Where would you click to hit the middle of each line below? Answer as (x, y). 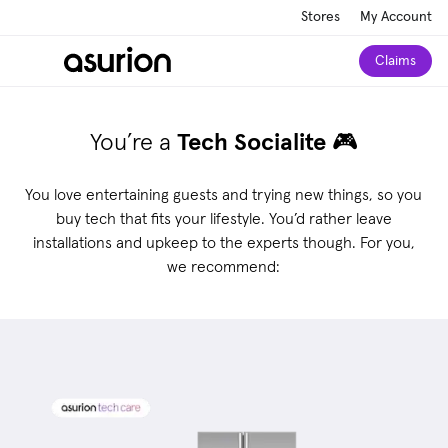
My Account (396, 16)
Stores (320, 16)
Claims (395, 61)
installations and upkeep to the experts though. (196, 243)
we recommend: (224, 267)
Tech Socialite (251, 143)
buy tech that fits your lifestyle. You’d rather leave (223, 219)
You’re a (133, 143)
